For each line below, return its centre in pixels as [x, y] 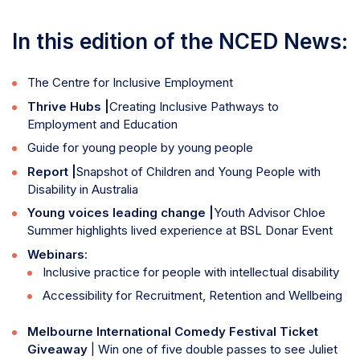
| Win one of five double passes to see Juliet [214, 349]
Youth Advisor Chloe [269, 213]
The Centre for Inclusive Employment [130, 83]
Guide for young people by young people [140, 148]
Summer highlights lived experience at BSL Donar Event [180, 231]
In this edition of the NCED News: [180, 42]
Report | [51, 171]
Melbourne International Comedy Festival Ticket [172, 331]
